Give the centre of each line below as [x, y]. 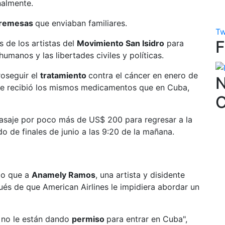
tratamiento [64, 75]
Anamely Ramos [64, 175]
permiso [89, 219]
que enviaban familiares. [81, 23]
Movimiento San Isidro [121, 43]
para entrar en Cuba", [147, 219]
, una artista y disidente [140, 175]
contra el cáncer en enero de [143, 75]
